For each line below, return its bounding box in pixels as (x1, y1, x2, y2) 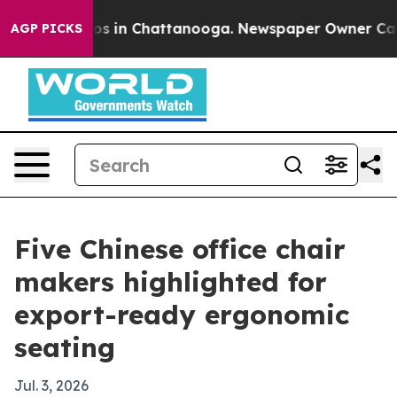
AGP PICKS (11, 20, 82, 36)
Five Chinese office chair (14, 232, 346, 266)
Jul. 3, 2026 (14, 377, 89, 394)
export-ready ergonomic (14, 298, 349, 331)
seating (14, 331, 115, 364)
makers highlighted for (14, 265, 327, 299)
